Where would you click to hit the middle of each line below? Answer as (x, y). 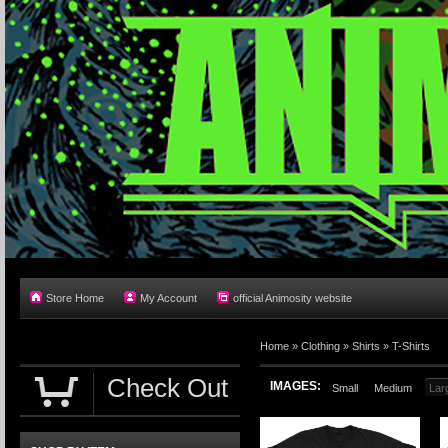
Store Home (75, 298)
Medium (393, 388)
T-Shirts (411, 346)
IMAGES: (295, 386)
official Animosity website (292, 298)
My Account (168, 298)
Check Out (167, 388)
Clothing (320, 346)
